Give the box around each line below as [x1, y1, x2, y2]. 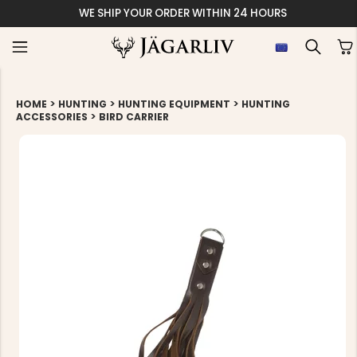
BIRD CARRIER [99, 110, 169, 124]
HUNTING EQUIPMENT [118, 97, 230, 111]
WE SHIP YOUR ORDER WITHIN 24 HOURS [78, 6, 287, 21]
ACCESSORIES [16, 110, 88, 124]
